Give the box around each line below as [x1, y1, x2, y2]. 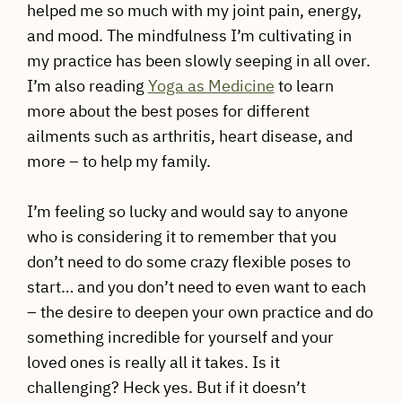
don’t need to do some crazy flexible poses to [26, 251, 351, 273]
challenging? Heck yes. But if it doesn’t [26, 377, 306, 398]
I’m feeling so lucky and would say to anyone [26, 201, 348, 223]
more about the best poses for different [26, 100, 310, 122]
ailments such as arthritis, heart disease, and [26, 126, 353, 147]
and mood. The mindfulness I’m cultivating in [26, 25, 352, 47]
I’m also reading [26, 75, 148, 97]
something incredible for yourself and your [26, 327, 334, 348]
